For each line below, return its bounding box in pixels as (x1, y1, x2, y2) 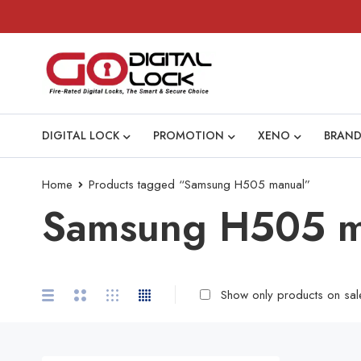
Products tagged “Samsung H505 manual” (89, 176, 310, 193)
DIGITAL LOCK (42, 127, 119, 143)
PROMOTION (153, 127, 224, 143)
